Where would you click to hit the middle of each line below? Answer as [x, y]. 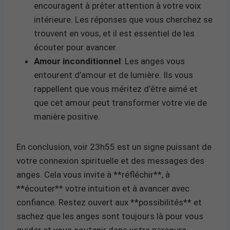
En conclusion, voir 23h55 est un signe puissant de [114, 147]
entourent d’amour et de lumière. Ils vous [113, 75]
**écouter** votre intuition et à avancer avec [103, 188]
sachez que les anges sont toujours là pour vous [110, 216]
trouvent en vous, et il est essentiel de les [114, 33]
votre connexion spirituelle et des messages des [110, 160]
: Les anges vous [153, 61]
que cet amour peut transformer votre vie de [120, 102]
